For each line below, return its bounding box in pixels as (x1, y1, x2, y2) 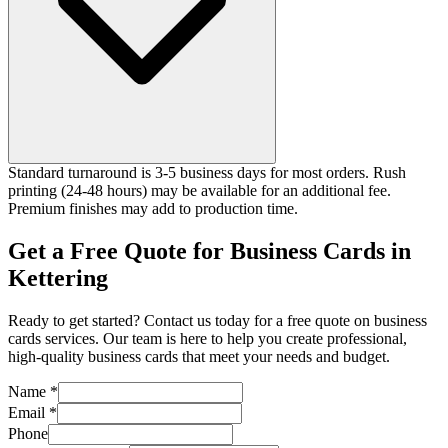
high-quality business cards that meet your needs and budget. (8, 347, 390, 365)
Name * (8, 382, 58, 400)
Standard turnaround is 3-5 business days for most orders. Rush (8, 164, 406, 182)
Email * (8, 403, 57, 421)
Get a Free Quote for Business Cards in (8, 238, 411, 265)
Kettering (8, 265, 108, 292)
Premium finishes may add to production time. (8, 200, 298, 218)
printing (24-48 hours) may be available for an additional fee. (8, 182, 391, 200)
